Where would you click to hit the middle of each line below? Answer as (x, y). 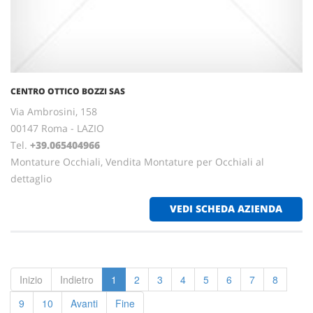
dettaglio (31, 179)
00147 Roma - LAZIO (57, 128)
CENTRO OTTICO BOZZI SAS (68, 91)
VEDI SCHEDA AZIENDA (226, 209)
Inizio (31, 279)
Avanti (84, 303)
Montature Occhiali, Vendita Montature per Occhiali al (137, 162)
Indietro (77, 279)
